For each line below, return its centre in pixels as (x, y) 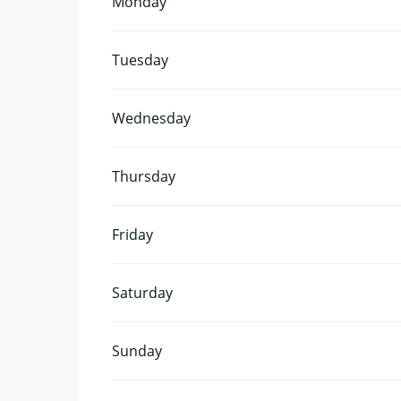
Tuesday (141, 60)
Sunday (137, 350)
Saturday (143, 292)
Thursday (144, 176)
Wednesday (152, 118)
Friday (133, 234)
